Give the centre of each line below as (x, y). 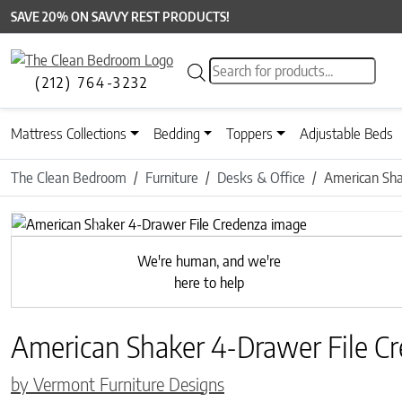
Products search (254, 68)
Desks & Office (261, 178)
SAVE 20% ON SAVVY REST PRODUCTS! (120, 17)
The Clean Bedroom (69, 178)
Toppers (250, 134)
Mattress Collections (69, 134)
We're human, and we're (209, 261)
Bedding (176, 134)
